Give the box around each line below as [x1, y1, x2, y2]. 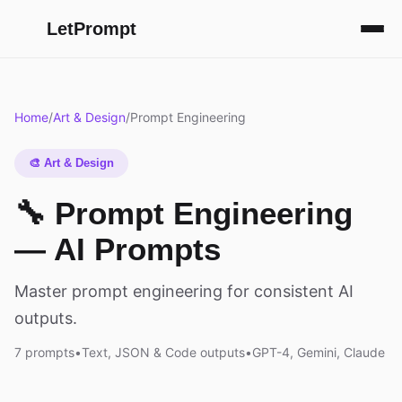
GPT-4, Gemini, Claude [252, 345, 385, 360]
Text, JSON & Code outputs [82, 345, 245, 360]
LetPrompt [47, 19, 136, 39]
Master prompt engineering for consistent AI [14, 282, 354, 301]
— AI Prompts [14, 232, 221, 267]
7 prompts [14, 345, 74, 360]
